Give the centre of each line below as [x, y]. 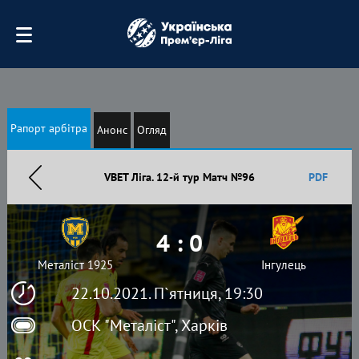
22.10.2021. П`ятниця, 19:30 [167, 293]
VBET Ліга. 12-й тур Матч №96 [179, 177]
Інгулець [284, 265]
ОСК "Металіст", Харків [149, 325]
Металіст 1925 [75, 265]
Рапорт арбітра [48, 128]
